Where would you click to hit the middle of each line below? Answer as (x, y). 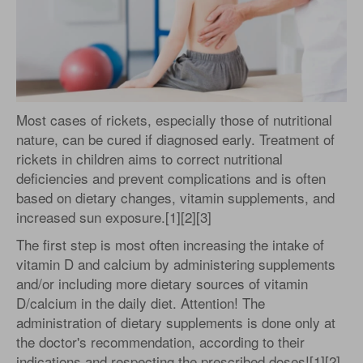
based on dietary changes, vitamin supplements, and (175, 197)
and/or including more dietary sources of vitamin (162, 283)
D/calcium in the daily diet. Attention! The (141, 303)
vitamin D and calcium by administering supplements (176, 264)
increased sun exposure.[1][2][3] (114, 217)
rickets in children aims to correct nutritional (149, 158)
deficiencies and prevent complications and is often (171, 178)
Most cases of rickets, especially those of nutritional (174, 120)
